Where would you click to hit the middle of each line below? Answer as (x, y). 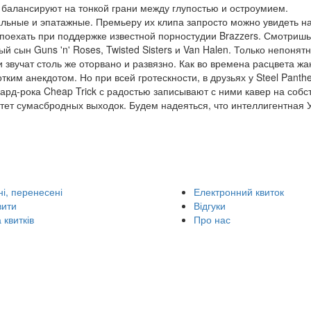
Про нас (212, 219)
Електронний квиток (239, 192)
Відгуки (210, 205)
